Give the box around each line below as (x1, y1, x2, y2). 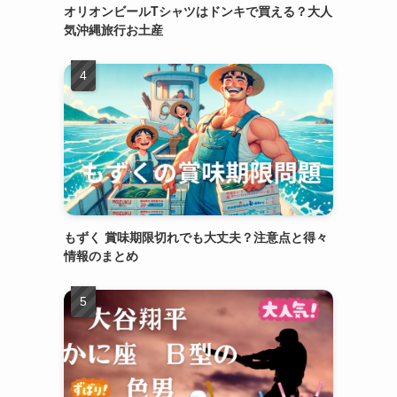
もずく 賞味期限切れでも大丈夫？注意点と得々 (64, 228, 328, 245)
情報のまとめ (64, 246, 138, 264)
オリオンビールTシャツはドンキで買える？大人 (64, 2, 332, 19)
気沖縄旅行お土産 (64, 20, 163, 38)
